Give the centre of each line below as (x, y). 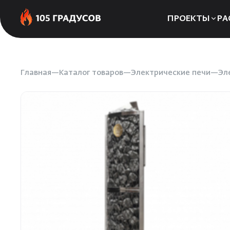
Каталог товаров (91, 73)
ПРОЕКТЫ (188, 19)
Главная (36, 73)
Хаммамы (186, 87)
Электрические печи (171, 73)
